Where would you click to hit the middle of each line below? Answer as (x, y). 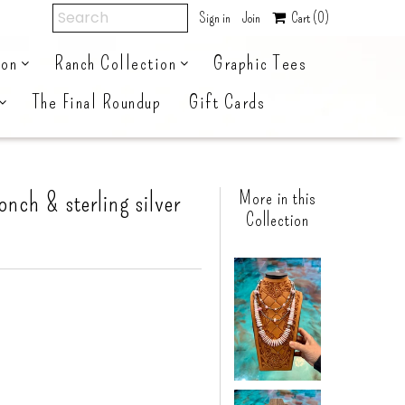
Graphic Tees (260, 63)
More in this (278, 198)
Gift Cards (227, 102)
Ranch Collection (115, 63)
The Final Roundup (97, 102)
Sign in (215, 18)
